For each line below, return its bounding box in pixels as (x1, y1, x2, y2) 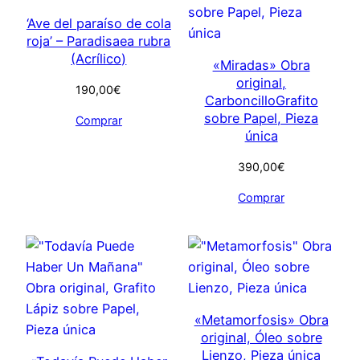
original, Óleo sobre (200, 329, 322, 346)
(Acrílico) (71, 51, 127, 67)
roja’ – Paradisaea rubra (27, 33, 171, 50)
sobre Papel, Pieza (204, 110, 319, 127)
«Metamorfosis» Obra (194, 312, 329, 329)
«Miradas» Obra (212, 57, 310, 74)
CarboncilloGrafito (204, 92, 318, 109)
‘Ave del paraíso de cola (26, 15, 171, 32)
